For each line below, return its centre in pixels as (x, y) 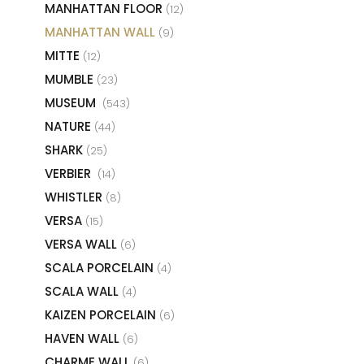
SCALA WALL (83, 291)
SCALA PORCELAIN (101, 267)
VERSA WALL (82, 244)
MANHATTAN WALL (102, 32)
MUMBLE (71, 79)
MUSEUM (74, 102)
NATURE (69, 126)
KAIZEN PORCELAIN (102, 314)
